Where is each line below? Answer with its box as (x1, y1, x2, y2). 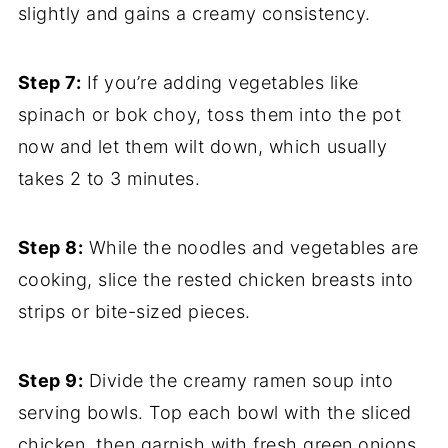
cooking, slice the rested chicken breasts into (17, 269, 414, 291)
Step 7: (17, 72, 82, 94)
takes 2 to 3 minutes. (17, 168, 201, 190)
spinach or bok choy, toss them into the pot (17, 104, 402, 126)
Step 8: (17, 237, 84, 259)
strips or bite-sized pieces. (17, 301, 251, 323)
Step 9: (17, 370, 84, 392)
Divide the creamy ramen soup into (83, 370, 394, 392)
